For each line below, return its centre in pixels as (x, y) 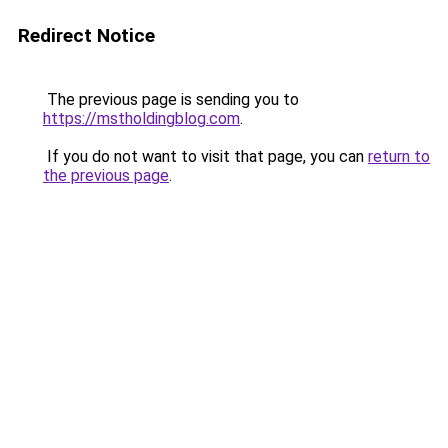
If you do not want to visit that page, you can (205, 156)
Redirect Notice (86, 35)
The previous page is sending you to (171, 99)
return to (399, 156)
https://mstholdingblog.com (141, 118)
